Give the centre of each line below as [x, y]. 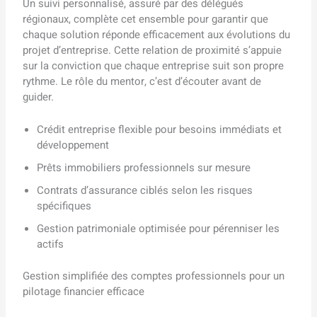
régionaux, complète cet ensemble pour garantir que [146, 19]
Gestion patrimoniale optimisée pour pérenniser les [158, 229]
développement [73, 145]
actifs [51, 244]
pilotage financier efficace [84, 291]
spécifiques [64, 206]
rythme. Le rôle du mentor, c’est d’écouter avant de [142, 82]
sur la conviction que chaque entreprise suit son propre [154, 66]
